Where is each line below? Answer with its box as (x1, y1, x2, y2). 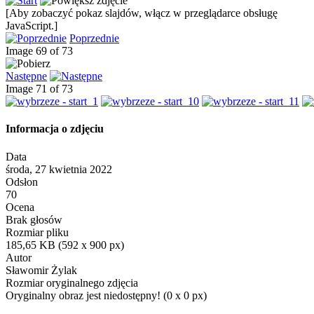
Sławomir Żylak (6, 264, 77, 276)
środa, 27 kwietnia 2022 (6, 163, 112, 175)
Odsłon (6, 175, 38, 188)
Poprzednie (69, 32, 119, 45)
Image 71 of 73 (6, 83, 78, 95)
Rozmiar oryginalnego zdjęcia (6, 276, 138, 289)
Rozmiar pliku (6, 226, 69, 238)
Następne (6, 70, 47, 83)
